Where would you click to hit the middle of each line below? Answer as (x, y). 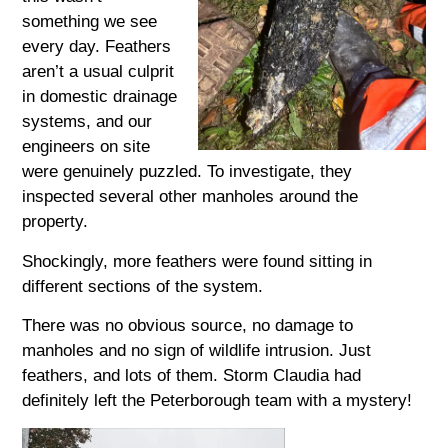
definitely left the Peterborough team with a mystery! (217, 401)
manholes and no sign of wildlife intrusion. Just (197, 351)
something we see (90, 22)
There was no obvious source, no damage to (188, 326)
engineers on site (86, 147)
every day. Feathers (97, 47)
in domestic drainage (100, 97)
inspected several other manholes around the (190, 197)
